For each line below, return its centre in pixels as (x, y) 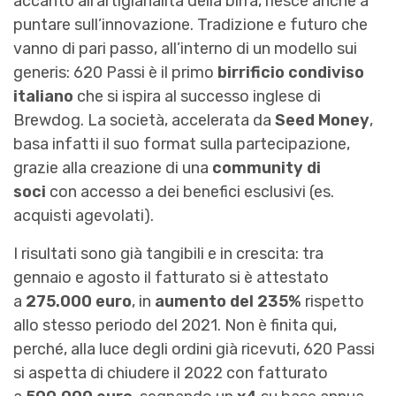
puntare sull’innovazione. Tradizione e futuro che (190, 25)
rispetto (333, 302)
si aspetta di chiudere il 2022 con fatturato (171, 373)
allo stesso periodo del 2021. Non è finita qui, (175, 326)
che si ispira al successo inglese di (197, 97)
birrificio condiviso (291, 73)
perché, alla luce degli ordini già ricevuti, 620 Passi (194, 350)
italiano (43, 97)
